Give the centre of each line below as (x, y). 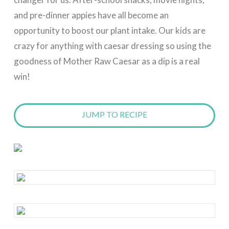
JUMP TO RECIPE (114, 114)
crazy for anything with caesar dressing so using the (112, 46)
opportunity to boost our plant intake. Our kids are (109, 31)
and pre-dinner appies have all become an (91, 15)
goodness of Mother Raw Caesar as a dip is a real (107, 61)
